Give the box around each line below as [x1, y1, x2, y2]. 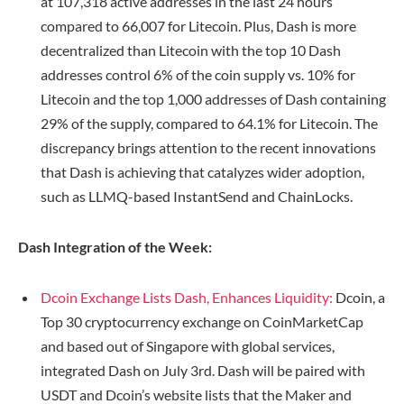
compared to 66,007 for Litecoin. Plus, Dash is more [41, 17, 356, 35]
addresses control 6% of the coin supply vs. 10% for [41, 66, 355, 84]
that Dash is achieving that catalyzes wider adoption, [41, 163, 364, 181]
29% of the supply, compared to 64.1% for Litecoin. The [41, 115, 378, 133]
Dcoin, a [333, 288, 385, 306]
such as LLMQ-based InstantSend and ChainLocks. [41, 188, 353, 206]
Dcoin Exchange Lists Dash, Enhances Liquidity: [41, 288, 333, 306]
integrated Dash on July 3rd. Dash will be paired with [41, 361, 365, 379]
